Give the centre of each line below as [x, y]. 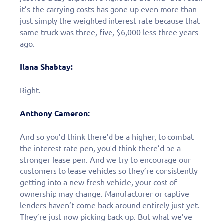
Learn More [111, 194]
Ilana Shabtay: [46, 67]
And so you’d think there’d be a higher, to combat [107, 137]
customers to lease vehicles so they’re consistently [109, 171]
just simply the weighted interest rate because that [110, 21]
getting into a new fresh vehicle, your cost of [98, 182]
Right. [30, 90]
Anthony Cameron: [55, 113]
